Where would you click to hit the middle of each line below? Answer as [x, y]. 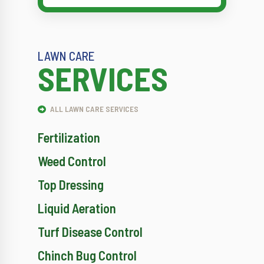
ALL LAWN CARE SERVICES [93, 109]
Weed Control [72, 161]
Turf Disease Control [90, 232]
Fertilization [69, 138]
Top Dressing [71, 185]
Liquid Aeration [77, 208]
